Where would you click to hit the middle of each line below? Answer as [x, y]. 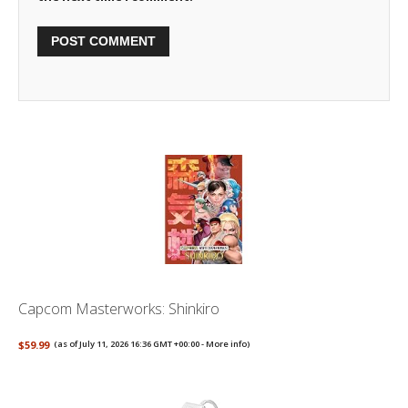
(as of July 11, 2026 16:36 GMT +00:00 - [130, 344]
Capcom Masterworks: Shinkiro [119, 309]
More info [227, 344]
